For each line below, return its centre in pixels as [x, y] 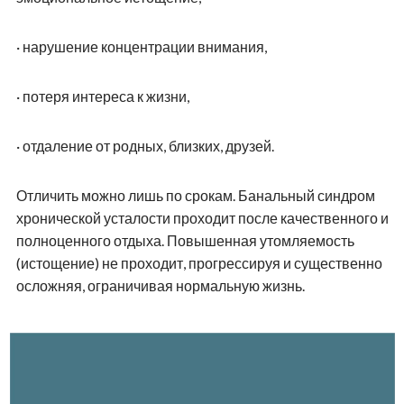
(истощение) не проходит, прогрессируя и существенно [199, 262]
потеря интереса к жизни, [106, 96]
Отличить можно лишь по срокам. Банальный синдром [195, 195]
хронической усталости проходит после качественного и [202, 217]
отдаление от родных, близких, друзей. [148, 145]
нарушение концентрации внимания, [144, 46]
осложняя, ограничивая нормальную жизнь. [160, 285]
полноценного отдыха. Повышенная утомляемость [185, 240]
